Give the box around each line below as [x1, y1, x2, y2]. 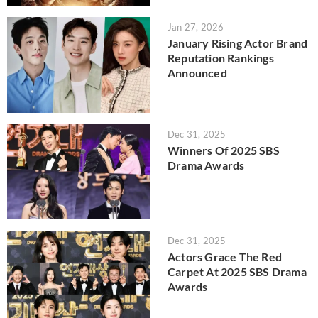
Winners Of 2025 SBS [168, 143, 280, 157]
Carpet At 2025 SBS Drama [168, 265, 307, 279]
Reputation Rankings [168, 51, 274, 65]
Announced [168, 66, 227, 80]
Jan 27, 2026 [168, 21, 224, 33]
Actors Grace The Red [168, 250, 282, 264]
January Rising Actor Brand [168, 36, 308, 50]
